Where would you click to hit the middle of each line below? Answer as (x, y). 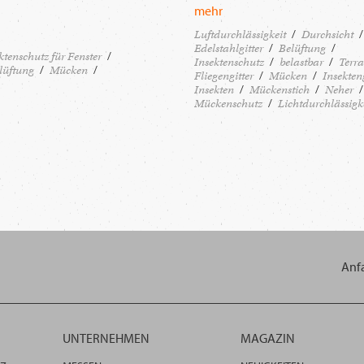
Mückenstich (279, 90)
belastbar (301, 63)
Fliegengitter (224, 76)
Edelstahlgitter (229, 49)
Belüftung (302, 49)
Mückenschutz (228, 104)
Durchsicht (327, 35)
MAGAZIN (268, 338)
